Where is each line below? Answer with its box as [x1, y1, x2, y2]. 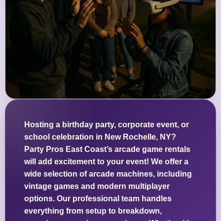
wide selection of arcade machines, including [24, 170, 192, 179]
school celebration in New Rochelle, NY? [24, 133, 176, 142]
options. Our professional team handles [24, 194, 172, 203]
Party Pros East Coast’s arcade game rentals [24, 145, 190, 154]
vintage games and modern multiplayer [24, 182, 170, 191]
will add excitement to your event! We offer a [24, 157, 188, 166]
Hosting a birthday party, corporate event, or [24, 120, 189, 129]
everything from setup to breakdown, [24, 207, 162, 216]
